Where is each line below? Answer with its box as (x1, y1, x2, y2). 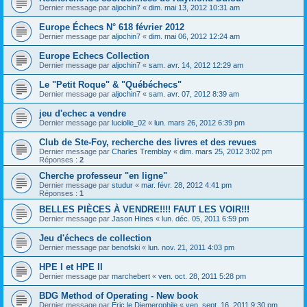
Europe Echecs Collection (39, 51, 149, 61)
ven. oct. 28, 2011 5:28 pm (158, 272, 246, 280)
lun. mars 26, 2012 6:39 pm (154, 119, 245, 127)
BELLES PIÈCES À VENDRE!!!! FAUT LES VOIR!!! (39, 204, 249, 214)
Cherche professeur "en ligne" (39, 171, 167, 181)
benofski (112, 243, 140, 251)
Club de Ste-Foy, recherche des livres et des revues (39, 137, 256, 147)
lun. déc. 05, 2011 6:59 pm (162, 214, 249, 223)
